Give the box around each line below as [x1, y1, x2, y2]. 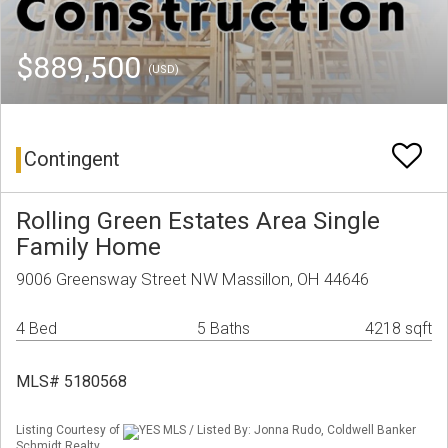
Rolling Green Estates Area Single [16, 206, 380, 236]
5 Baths [197, 319, 250, 339]
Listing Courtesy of [16, 423, 123, 438]
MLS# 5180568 [16, 372, 127, 392]
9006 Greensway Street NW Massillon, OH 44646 [16, 269, 369, 290]
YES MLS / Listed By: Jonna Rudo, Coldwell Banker [139, 423, 416, 438]
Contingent [24, 147, 120, 172]
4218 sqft [365, 319, 432, 339]
